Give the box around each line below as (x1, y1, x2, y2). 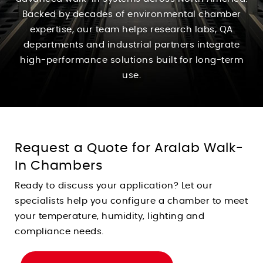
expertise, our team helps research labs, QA (30, 25, 233, 34)
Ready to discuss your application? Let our (15, 181, 213, 190)
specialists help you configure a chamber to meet (15, 196, 248, 205)
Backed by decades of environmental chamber (22, 9, 241, 19)
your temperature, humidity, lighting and (15, 211, 204, 221)
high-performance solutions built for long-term (20, 55, 243, 65)
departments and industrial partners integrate (23, 40, 240, 49)
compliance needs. (15, 227, 104, 236)
